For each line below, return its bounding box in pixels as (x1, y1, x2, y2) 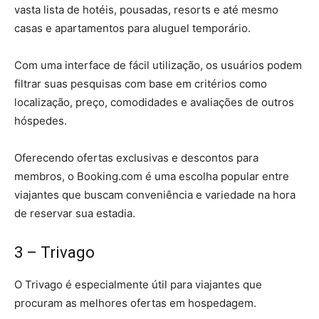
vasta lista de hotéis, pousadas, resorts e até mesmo (14, 3, 278, 17)
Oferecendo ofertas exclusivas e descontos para (14, 151, 258, 165)
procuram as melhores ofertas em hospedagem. (14, 296, 256, 310)
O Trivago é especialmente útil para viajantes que (14, 278, 262, 292)
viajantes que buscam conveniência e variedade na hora (14, 188, 296, 202)
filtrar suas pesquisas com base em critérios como (14, 77, 267, 91)
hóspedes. (14, 114, 67, 128)
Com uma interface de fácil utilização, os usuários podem (14, 58, 302, 73)
